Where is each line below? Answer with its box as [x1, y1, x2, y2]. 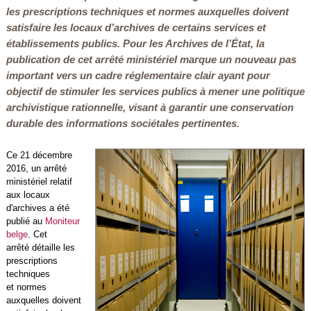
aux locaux [6, 190, 50, 200]
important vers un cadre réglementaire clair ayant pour [6, 69, 270, 81]
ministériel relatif [6, 176, 72, 187]
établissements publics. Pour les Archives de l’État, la [6, 37, 264, 49]
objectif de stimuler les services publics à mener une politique [6, 85, 305, 97]
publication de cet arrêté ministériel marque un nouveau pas [6, 53, 296, 65]
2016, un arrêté [6, 163, 67, 174]
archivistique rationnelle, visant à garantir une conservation [6, 101, 294, 113]
